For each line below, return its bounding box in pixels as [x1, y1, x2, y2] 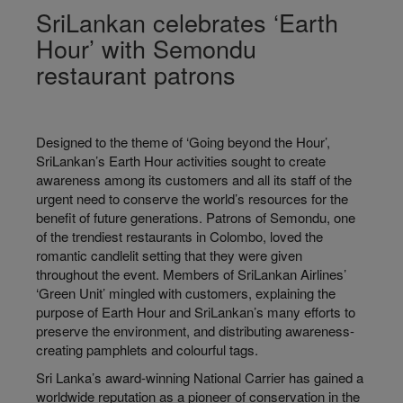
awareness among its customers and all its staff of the [36, 170, 352, 189]
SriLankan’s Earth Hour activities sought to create [36, 151, 326, 170]
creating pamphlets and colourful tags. [36, 340, 258, 359]
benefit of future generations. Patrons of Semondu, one [36, 208, 355, 227]
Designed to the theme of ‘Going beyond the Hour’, [36, 132, 330, 151]
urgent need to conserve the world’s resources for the [36, 189, 348, 208]
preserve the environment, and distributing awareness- [36, 321, 354, 340]
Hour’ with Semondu [36, 31, 256, 66]
